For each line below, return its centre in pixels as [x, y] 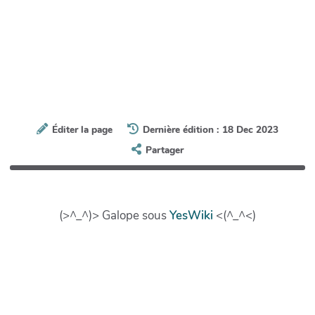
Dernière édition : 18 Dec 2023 [210, 130]
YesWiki [191, 216]
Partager [165, 150]
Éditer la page [83, 130]
